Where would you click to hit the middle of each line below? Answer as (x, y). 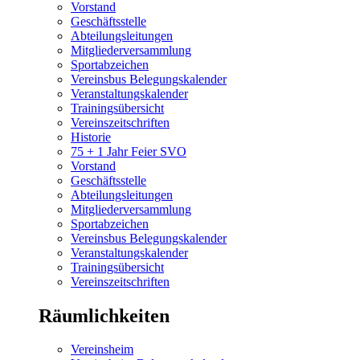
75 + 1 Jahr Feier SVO (129, 151)
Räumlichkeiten (104, 315)
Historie (91, 137)
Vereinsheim (102, 350)
